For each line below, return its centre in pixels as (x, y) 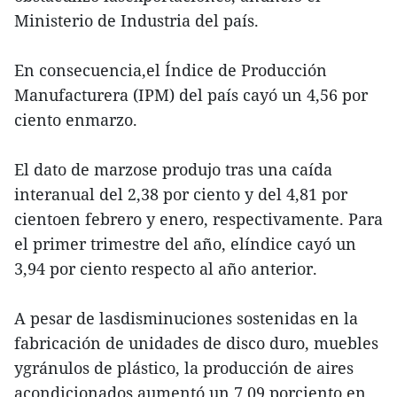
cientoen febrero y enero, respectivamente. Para (198, 219)
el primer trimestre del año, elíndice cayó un (185, 244)
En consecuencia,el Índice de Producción (171, 70)
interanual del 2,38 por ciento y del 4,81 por (181, 195)
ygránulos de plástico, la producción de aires (184, 368)
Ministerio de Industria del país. (136, 21)
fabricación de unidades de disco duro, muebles (196, 343)
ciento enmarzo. (76, 120)
